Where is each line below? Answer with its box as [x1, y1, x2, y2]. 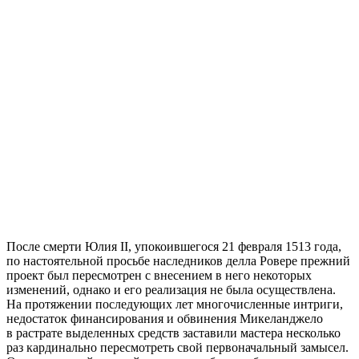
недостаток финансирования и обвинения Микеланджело [6, 312, 323, 326]
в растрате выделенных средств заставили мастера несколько [6, 326, 341, 341]
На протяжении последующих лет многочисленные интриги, [6, 297, 343, 312]
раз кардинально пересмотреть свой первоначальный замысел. [6, 341, 349, 355]
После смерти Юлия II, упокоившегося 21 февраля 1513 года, [6, 240, 341, 254]
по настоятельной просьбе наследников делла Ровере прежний [6, 254, 350, 268]
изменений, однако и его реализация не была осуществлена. [6, 283, 336, 297]
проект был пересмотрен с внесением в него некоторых [6, 268, 312, 283]
